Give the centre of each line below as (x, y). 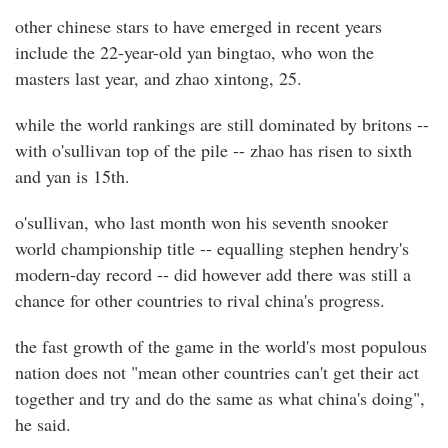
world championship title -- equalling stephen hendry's (212, 248)
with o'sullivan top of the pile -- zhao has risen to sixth (213, 150)
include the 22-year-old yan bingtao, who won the (194, 52)
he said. (43, 424)
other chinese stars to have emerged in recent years (198, 26)
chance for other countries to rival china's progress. (200, 300)
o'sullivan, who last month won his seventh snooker (201, 222)
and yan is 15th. (72, 176)
